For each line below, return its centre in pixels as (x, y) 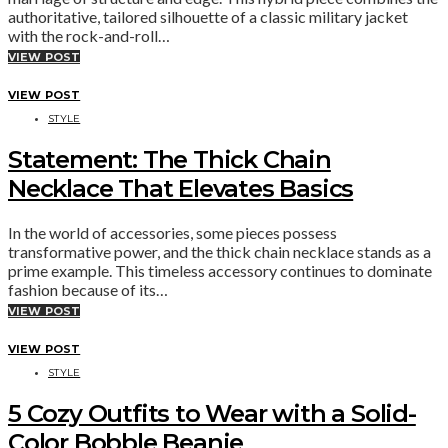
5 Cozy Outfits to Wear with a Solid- (212, 413)
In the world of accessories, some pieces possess (172, 232)
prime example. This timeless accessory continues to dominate (220, 270)
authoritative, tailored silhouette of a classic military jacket (208, 16)
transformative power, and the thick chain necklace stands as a (219, 251)
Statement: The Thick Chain (169, 159)
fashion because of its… (88, 289)
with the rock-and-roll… (89, 35)
